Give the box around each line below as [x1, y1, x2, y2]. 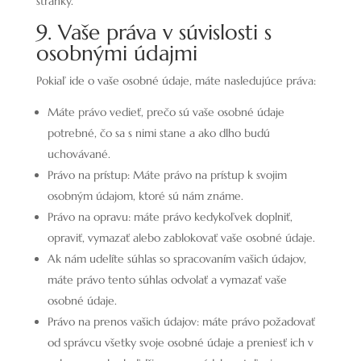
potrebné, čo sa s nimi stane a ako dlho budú [47, 126, 270, 140]
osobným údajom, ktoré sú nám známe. [47, 189, 243, 203]
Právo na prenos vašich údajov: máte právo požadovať [47, 314, 315, 329]
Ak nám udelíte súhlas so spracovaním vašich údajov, [47, 251, 306, 266]
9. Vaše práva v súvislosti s [35, 19, 272, 45]
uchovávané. [47, 147, 110, 161]
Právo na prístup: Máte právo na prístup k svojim [47, 168, 287, 182]
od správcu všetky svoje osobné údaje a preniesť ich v [47, 335, 313, 350]
